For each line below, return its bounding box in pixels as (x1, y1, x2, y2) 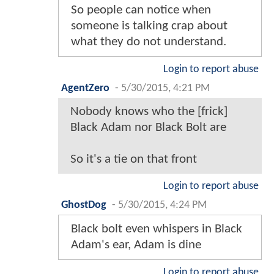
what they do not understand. (71, 35, 226, 48)
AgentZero (61, 83, 109, 94)
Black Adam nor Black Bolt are (70, 120, 226, 134)
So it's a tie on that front (70, 152, 197, 166)
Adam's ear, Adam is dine (71, 238, 201, 251)
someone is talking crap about (71, 19, 228, 32)
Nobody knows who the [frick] (70, 105, 228, 118)
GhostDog (61, 199, 106, 210)
